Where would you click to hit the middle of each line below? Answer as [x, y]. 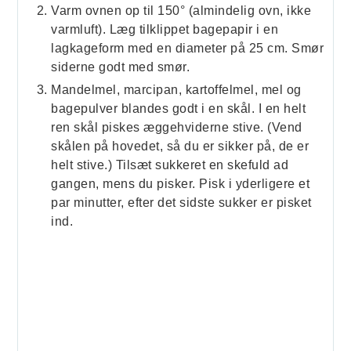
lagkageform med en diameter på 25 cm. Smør [188, 49]
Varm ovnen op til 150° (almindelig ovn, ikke [181, 11]
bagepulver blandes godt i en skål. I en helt [179, 109]
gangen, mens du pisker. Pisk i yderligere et [181, 184]
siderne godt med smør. [121, 67]
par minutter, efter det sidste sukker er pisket [181, 203]
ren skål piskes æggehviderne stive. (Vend [177, 128]
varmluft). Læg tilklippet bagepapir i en [165, 30]
